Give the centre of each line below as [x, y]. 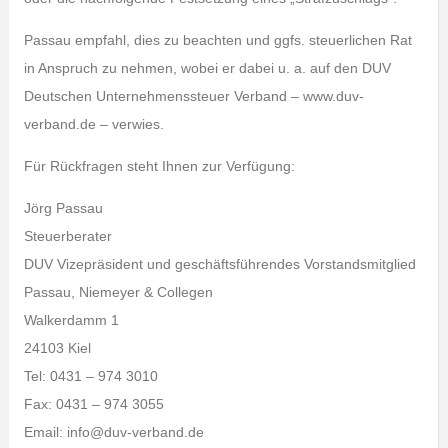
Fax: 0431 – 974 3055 [93, 404]
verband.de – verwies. [93, 124]
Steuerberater [67, 236]
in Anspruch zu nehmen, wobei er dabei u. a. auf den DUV [207, 68]
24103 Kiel [57, 348]
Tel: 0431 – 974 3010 [90, 376]
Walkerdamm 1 [71, 320]
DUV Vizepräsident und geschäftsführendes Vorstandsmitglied [219, 264]
